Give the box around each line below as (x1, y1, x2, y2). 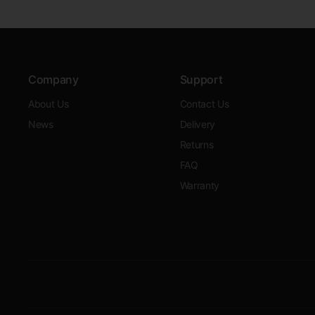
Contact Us (179, 98, 229, 110)
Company (28, 72, 79, 86)
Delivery (179, 118, 216, 130)
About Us (28, 98, 69, 110)
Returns (179, 139, 214, 150)
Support (179, 72, 223, 86)
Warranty (179, 179, 220, 191)
